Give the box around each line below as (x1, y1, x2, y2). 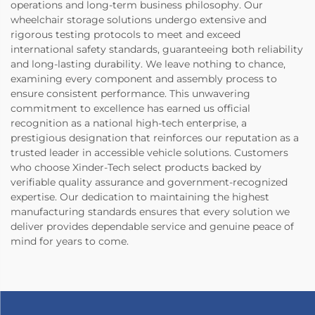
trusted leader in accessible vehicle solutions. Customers (11, 146, 288, 160)
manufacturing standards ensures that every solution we (11, 205, 290, 219)
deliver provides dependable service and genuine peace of (11, 220, 294, 233)
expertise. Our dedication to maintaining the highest (11, 191, 269, 204)
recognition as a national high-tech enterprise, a (11, 117, 247, 130)
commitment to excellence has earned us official (11, 102, 250, 115)
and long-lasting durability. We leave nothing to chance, (11, 58, 285, 71)
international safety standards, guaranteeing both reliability (11, 43, 303, 56)
